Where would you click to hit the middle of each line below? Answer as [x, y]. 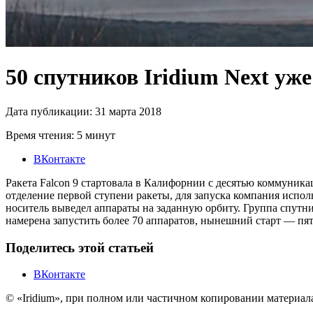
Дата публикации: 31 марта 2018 [83, 111]
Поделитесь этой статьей [80, 247]
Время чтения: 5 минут [60, 135]
